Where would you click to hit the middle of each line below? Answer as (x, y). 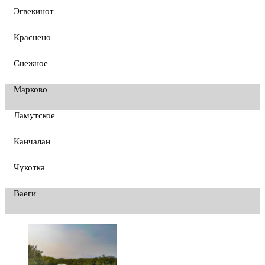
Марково (30, 89)
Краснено (32, 37)
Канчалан (32, 141)
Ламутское (34, 115)
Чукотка (29, 167)
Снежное (31, 63)
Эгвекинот (34, 11)
